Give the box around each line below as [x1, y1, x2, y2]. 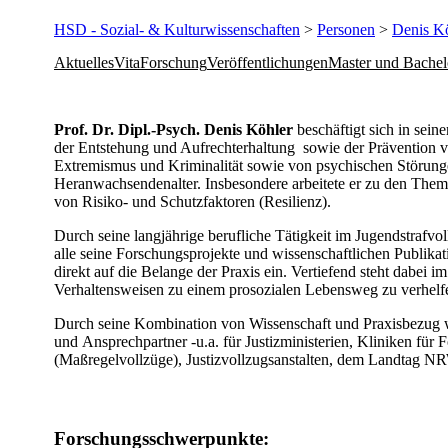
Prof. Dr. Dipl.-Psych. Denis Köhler [54, 120, 297, 138]
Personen [317, 20, 375, 38]
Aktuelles [54, 53, 114, 71]
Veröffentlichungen [207, 53, 328, 71]
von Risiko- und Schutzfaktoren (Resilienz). [54, 192, 331, 210]
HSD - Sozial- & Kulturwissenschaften [54, 20, 300, 38]
